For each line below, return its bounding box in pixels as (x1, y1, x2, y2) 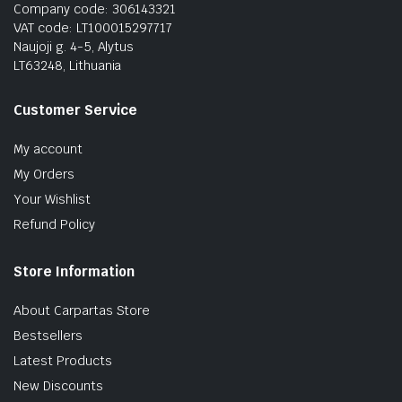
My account (13, 140, 83, 157)
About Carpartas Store (13, 301, 151, 319)
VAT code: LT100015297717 (13, 19, 173, 36)
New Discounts (13, 377, 103, 394)
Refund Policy (13, 215, 95, 232)
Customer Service (13, 100, 137, 118)
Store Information (13, 262, 135, 280)
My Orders (13, 165, 74, 182)
